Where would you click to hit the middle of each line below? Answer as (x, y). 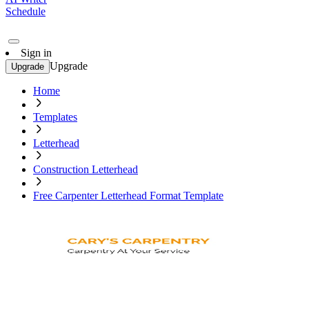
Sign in (36, 53)
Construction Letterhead (86, 169)
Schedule (26, 11)
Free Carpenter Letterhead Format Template (128, 196)
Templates (55, 117)
